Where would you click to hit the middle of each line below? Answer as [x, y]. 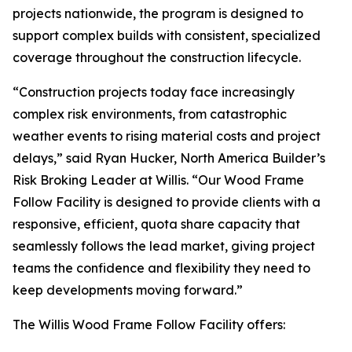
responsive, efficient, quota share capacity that [156, 224]
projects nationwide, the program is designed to [158, 13]
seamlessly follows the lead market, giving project [164, 246]
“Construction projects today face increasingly [154, 92]
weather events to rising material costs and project [167, 136]
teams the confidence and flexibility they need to [161, 268]
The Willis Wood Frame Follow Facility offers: [149, 324]
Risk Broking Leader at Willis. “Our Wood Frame [158, 180]
